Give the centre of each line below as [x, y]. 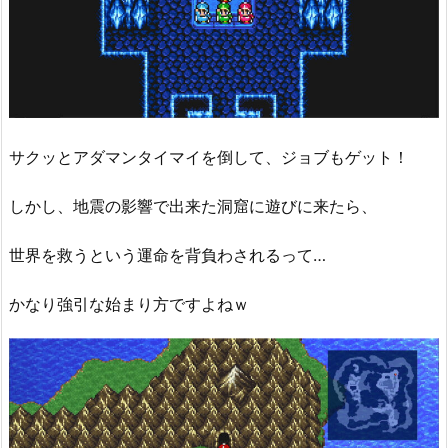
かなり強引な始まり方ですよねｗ [129, 303]
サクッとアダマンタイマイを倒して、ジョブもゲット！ [209, 157]
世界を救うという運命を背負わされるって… [167, 254]
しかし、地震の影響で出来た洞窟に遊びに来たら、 [193, 206]
